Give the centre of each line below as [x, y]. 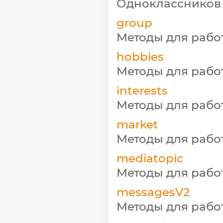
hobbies [140, 56]
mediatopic [150, 158]
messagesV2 [153, 192]
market [137, 124]
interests [142, 90]
